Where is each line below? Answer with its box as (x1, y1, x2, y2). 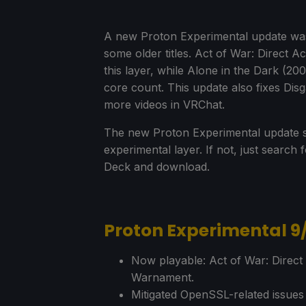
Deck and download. (104, 160, 210, 174)
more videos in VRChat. (104, 98, 225, 112)
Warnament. (131, 270, 194, 285)
